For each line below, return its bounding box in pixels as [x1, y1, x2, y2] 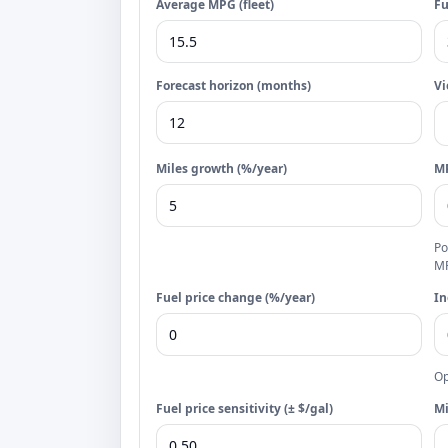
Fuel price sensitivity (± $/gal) [156, 400, 333, 417]
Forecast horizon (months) [156, 77, 311, 94]
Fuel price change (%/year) [156, 289, 315, 306]
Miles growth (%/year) [156, 160, 287, 177]
